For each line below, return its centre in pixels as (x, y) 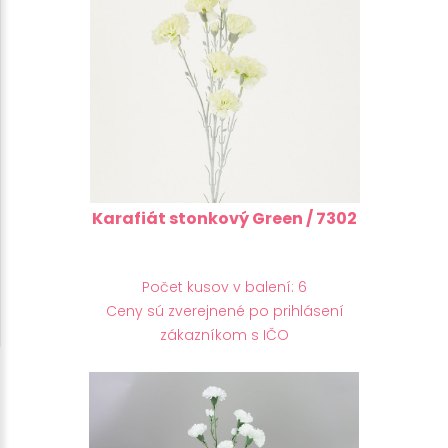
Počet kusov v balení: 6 (224, 286)
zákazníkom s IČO (224, 334)
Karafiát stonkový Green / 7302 (224, 218)
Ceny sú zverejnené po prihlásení (224, 310)
